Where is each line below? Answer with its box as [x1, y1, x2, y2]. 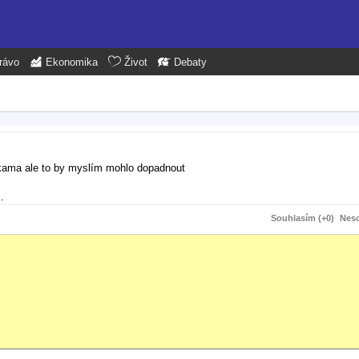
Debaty [174, 57, 207, 68]
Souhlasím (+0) [271, 212, 334, 223]
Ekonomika [46, 57, 98, 68]
